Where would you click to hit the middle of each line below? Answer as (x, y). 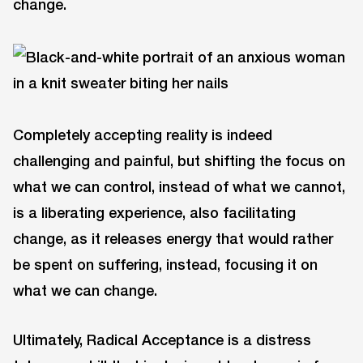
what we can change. (85, 290)
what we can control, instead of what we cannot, (179, 187)
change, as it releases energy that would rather (173, 239)
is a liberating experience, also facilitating (154, 213)
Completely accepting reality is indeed (143, 135)
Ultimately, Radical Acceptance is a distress (162, 339)
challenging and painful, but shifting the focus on (179, 161)
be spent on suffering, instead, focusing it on (165, 265)
